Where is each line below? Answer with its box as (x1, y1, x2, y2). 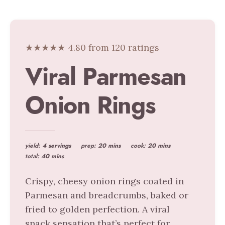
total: (25, 152, 41, 161)
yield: (25, 142, 42, 150)
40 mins (41, 152, 64, 161)
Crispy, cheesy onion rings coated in (25, 175, 184, 187)
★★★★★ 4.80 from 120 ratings (25, 42, 159, 54)
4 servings (42, 142, 71, 150)
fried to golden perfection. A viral (25, 203, 170, 215)
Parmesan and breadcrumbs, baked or (25, 189, 188, 201)
